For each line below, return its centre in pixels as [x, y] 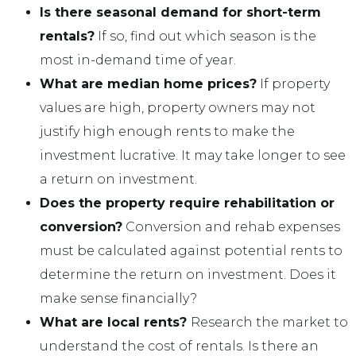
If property [293, 83]
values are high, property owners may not [178, 107]
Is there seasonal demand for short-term [180, 12]
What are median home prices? [148, 83]
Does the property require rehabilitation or [187, 203]
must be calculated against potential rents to [191, 250]
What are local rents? [115, 322]
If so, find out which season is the [205, 36]
